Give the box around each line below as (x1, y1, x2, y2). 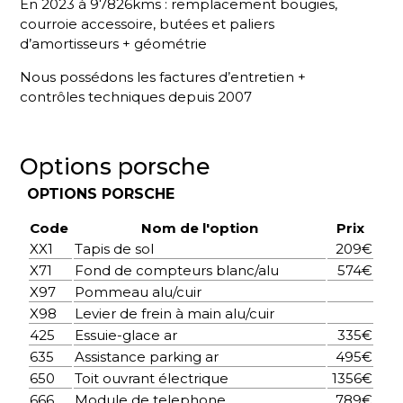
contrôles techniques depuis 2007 (20, 87, 253, 105)
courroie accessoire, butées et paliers (20, 15, 275, 33)
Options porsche (20, 153, 211, 181)
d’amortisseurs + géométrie (20, 35, 208, 53)
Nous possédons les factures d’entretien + (20, 67, 307, 85)
